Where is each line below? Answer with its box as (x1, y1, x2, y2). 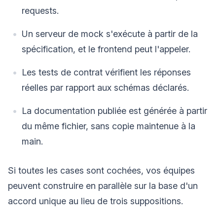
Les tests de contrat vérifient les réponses (22, 67, 191, 78)
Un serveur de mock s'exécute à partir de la (22, 29, 198, 39)
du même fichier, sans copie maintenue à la (22, 121, 195, 132)
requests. (22, 5, 59, 16)
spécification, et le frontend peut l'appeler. (22, 44, 190, 55)
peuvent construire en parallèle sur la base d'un (8, 181, 198, 191)
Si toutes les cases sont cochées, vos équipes (8, 165, 195, 176)
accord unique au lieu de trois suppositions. (8, 196, 183, 207)
